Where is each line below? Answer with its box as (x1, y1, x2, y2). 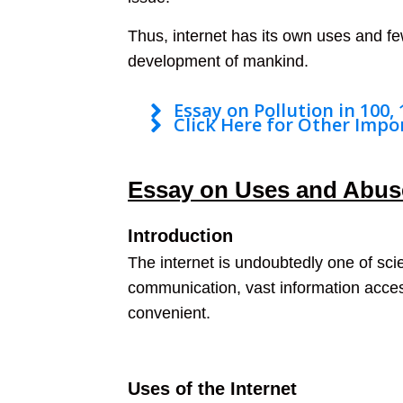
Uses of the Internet (128, 379, 297, 399)
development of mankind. (128, 52, 309, 70)
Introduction (128, 226, 233, 246)
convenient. (128, 304, 210, 322)
